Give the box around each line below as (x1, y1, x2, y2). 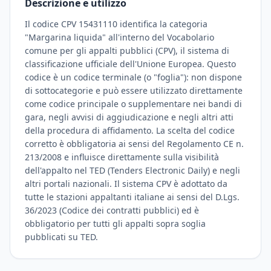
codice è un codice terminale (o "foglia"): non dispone (25, 71, 242, 83)
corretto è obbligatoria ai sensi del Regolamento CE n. (25, 138, 244, 149)
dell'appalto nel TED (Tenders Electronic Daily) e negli (25, 165, 240, 176)
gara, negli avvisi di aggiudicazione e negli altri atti (25, 111, 233, 123)
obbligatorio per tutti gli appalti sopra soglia (25, 218, 206, 229)
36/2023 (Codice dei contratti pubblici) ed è (25, 204, 199, 216)
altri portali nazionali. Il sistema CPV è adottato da (25, 178, 227, 189)
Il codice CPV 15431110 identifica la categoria (25, 18, 207, 30)
